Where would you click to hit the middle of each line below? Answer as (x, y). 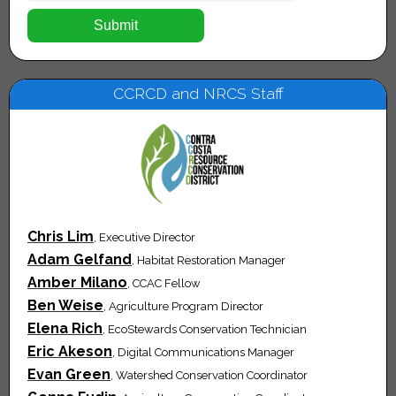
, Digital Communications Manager (203, 353)
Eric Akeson (70, 352)
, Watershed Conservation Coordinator (209, 376)
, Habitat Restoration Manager (209, 261)
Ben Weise (65, 306)
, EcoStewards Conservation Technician (205, 330)
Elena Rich (65, 329)
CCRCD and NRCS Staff (198, 94)
